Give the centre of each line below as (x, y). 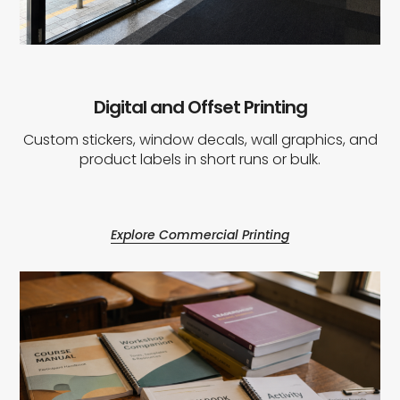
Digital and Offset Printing (200, 107)
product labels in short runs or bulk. (200, 159)
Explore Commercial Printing (200, 234)
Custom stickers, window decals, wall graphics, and (200, 139)
